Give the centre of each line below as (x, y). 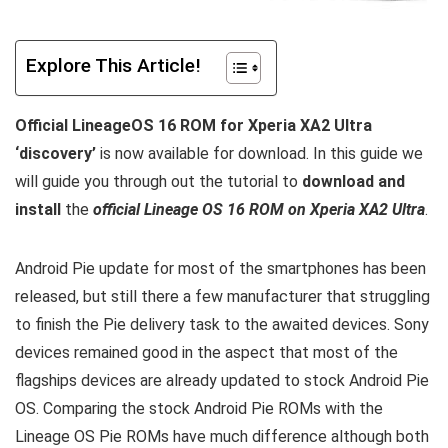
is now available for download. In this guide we (261, 153)
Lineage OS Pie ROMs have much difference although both (222, 436)
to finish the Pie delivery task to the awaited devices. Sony (222, 324)
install (38, 209)
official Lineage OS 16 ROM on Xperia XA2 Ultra (259, 209)
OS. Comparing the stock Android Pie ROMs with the (199, 408)
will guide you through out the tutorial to (158, 181)
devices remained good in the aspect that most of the (206, 352)
